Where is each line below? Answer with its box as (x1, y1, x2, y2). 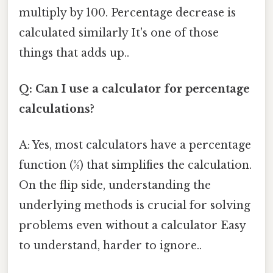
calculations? (19, 102, 94, 116)
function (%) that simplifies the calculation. (19, 158, 252, 172)
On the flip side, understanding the (19, 179, 211, 193)
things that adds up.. (19, 46, 129, 60)
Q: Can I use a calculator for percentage (19, 82, 250, 96)
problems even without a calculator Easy (19, 219, 246, 233)
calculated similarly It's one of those (19, 26, 219, 40)
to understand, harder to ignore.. (19, 239, 202, 253)
